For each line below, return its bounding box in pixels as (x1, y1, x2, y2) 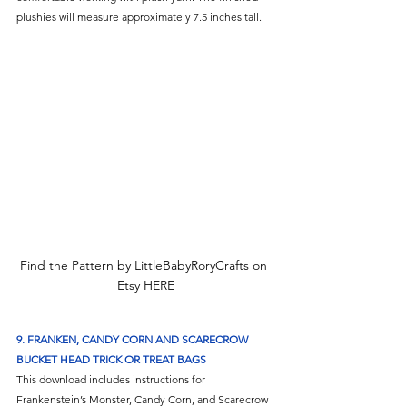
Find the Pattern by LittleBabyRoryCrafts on (20, 257, 271, 274)
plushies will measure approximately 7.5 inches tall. (16, 9, 262, 24)
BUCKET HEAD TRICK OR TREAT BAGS (16, 352, 206, 367)
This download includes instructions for (16, 372, 208, 387)
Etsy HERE (116, 277, 174, 294)
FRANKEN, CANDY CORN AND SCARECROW (27, 333, 251, 347)
